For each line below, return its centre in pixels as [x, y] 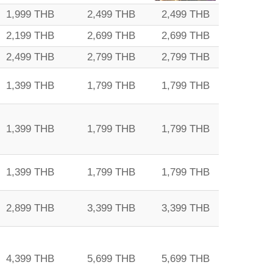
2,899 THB [30, 208]
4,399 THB [30, 259]
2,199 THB [30, 36]
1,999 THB [30, 14]
